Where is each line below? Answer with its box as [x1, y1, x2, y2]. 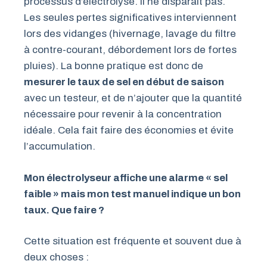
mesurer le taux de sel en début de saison [24, 76, 224, 88]
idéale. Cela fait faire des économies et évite [24, 125, 234, 136]
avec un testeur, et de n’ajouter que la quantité [24, 92, 242, 104]
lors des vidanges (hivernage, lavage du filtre [24, 28, 236, 40]
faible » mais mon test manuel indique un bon [24, 188, 241, 200]
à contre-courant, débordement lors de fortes [24, 44, 237, 56]
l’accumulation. [24, 141, 95, 153]
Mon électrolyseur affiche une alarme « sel [24, 172, 228, 184]
